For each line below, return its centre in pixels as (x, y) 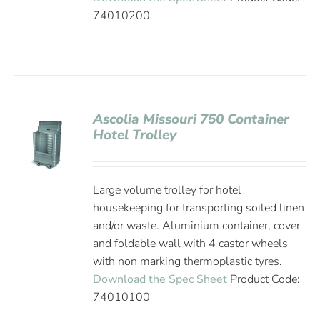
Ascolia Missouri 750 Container (191, 119)
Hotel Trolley (135, 135)
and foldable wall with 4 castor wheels (191, 244)
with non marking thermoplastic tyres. (188, 261)
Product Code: (264, 279)
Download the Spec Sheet (160, 279)
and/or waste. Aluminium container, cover (197, 226)
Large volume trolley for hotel (167, 190)
